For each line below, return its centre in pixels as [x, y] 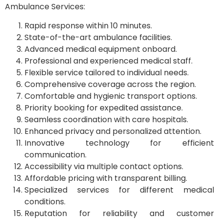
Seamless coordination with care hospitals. [106, 119]
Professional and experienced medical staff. [109, 61]
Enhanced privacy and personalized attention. [113, 131]
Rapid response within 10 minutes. [88, 25]
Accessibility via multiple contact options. [104, 166]
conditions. [45, 201]
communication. [55, 154]
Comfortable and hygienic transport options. [111, 96]
